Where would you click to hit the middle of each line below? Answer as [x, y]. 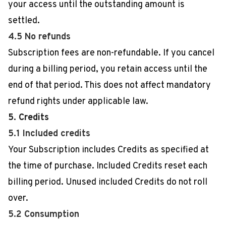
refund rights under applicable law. [78, 102]
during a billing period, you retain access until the [108, 69]
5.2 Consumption [44, 215]
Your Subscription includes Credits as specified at [108, 150]
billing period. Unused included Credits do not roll [108, 182]
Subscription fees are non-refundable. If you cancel [111, 53]
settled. [24, 21]
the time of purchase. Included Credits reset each [108, 166]
